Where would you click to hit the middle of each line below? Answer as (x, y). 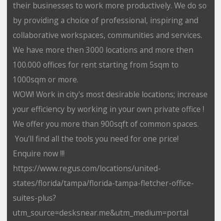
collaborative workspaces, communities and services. (107, 35)
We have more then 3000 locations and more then (103, 50)
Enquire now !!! (38, 153)
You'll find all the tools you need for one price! (97, 138)
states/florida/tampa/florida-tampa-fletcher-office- (103, 183)
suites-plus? (34, 198)
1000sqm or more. (46, 79)
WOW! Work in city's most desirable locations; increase (110, 94)
